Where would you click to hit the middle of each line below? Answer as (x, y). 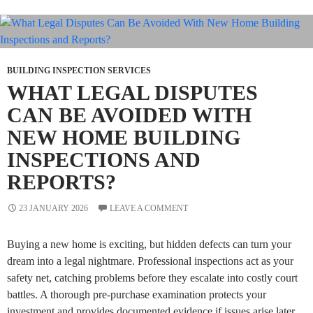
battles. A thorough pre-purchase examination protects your (137, 295)
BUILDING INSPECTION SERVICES (79, 71)
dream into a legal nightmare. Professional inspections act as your (150, 261)
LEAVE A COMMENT (149, 209)
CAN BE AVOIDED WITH (129, 115)
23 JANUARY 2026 (53, 209)
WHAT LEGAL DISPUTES (132, 93)
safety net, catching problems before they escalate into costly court (152, 278)
